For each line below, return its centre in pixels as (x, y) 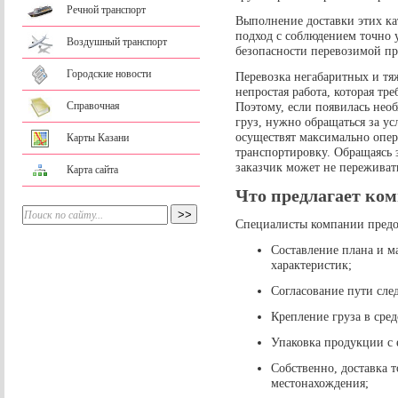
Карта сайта (92, 170)
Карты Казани (98, 138)
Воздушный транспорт (117, 42)
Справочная (93, 106)
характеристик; (311, 264)
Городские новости (109, 74)
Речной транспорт (106, 10)
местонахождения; (320, 382)
